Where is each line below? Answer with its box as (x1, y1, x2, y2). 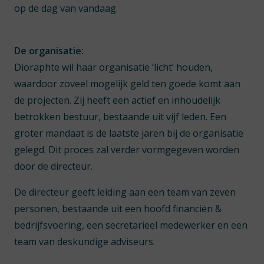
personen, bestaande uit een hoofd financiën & (14, 202, 222, 215)
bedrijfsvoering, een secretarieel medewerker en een (14, 219, 247, 232)
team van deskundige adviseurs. (14, 235, 155, 248)
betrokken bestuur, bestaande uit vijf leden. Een (14, 110, 226, 123)
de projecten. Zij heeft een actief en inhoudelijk (14, 94, 220, 107)
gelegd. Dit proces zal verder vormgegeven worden (14, 143, 239, 156)
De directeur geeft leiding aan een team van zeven (14, 186, 236, 199)
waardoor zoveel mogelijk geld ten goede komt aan (14, 77, 240, 90)
